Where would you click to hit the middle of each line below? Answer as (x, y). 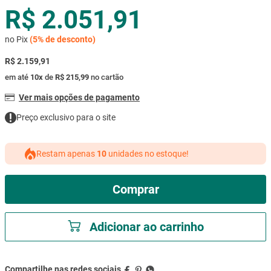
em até (18, 77)
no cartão (106, 77)
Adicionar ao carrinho (146, 227)
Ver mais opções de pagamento (79, 97)
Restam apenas (67, 153)
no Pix (17, 39)
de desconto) (70, 39)
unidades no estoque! (149, 153)
